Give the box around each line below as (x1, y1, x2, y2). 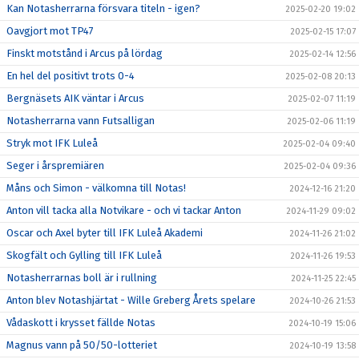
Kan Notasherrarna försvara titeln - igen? (6, 2, 200, 14)
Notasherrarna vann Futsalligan (6, 115, 155, 127)
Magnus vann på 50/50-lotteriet (6, 339, 157, 351)
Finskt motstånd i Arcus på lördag (6, 47, 163, 59)
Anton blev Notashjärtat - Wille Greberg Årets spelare (6, 294, 256, 306)
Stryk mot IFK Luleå (6, 137, 98, 149)
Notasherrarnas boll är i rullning (6, 272, 157, 284)
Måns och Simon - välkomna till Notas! (6, 182, 186, 194)
